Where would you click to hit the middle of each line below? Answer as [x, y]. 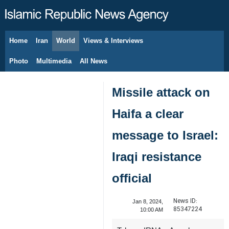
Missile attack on [161, 92]
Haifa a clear [148, 114]
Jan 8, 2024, [147, 201]
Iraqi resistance [157, 157]
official [132, 178]
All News [94, 61]
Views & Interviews [113, 41]
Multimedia [54, 61]
